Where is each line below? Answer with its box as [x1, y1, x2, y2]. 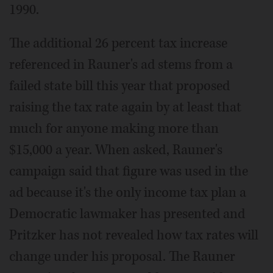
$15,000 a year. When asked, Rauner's [9, 140, 222, 159]
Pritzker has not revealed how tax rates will [9, 225, 258, 244]
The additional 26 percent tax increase [9, 34, 227, 52]
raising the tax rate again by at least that [9, 97, 241, 116]
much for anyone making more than [9, 119, 219, 138]
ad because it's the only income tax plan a [9, 183, 246, 202]
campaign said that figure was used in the [9, 161, 248, 180]
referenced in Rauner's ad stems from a [9, 55, 233, 74]
